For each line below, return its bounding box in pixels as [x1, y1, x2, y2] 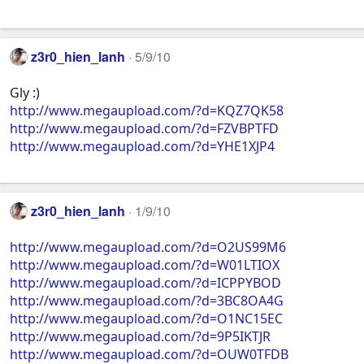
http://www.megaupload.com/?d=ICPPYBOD [10, 274, 281, 292]
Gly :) [10, 84, 40, 102]
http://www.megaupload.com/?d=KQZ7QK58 [10, 102, 284, 120]
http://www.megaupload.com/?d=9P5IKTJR [10, 327, 271, 346]
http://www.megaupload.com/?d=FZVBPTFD [10, 119, 279, 138]
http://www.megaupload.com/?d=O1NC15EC [10, 310, 283, 328]
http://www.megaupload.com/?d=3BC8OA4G [10, 292, 284, 310]
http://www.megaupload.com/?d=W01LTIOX [10, 256, 279, 275]
